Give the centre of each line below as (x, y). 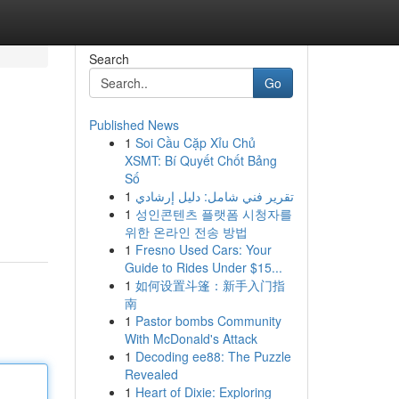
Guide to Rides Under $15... (203, 267)
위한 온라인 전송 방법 (186, 232)
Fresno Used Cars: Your (203, 249)
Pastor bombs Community (208, 321)
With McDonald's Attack (191, 338)
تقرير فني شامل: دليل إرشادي (214, 196)
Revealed (151, 374)
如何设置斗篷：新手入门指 (210, 285)
